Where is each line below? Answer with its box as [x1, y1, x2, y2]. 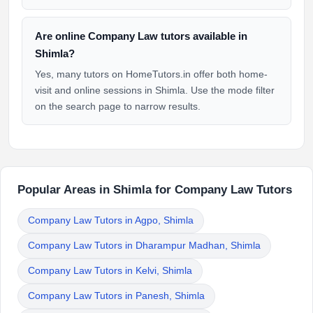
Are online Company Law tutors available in [35, 30, 247, 42]
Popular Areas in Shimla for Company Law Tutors [17, 183, 292, 196]
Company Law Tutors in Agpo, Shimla [28, 215, 194, 226]
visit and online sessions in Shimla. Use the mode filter [35, 85, 275, 96]
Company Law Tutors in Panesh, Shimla [28, 291, 205, 301]
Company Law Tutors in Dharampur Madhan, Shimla [28, 240, 261, 251]
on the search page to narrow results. [35, 101, 201, 112]
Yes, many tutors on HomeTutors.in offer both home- [35, 68, 268, 80]
